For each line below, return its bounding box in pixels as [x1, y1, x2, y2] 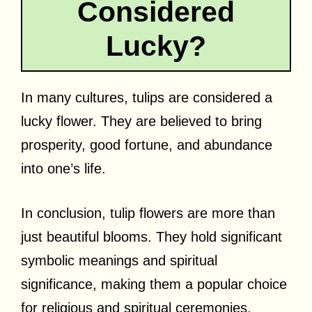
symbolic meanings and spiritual [21, 252, 217, 268]
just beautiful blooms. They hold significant [21, 228, 282, 244]
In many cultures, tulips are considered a [21, 89, 272, 105]
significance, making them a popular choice [21, 276, 287, 292]
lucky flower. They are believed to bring [21, 113, 262, 129]
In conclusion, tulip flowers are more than [21, 205, 275, 221]
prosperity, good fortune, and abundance [21, 136, 272, 153]
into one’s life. [21, 160, 106, 176]
